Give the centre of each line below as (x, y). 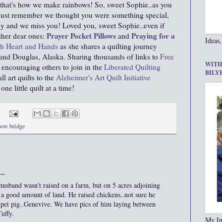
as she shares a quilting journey (108, 46)
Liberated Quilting (132, 67)
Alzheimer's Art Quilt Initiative (103, 78)
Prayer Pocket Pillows (81, 36)
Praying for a (153, 36)
